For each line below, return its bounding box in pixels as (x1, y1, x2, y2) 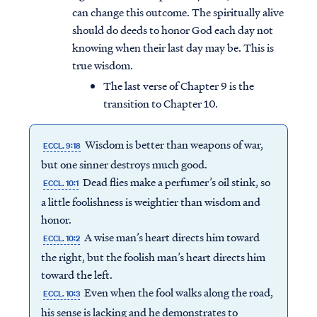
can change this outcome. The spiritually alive (72, 4, 284, 21)
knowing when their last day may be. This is (72, 40, 274, 56)
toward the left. (40, 267, 113, 283)
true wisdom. (72, 57, 133, 74)
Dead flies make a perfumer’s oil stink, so (81, 174, 271, 190)
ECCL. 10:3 (42, 288, 80, 300)
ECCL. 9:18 (42, 140, 81, 152)
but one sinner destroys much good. (40, 156, 207, 173)
